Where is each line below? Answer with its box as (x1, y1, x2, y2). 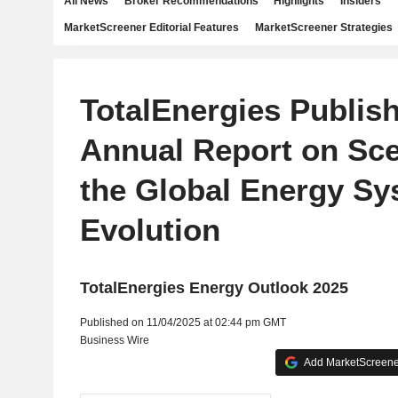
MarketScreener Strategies (254, 21, 393, 34)
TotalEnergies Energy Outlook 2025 (79, 279, 348, 297)
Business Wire (79, 334, 149, 346)
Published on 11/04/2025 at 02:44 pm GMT (79, 316, 286, 329)
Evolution (79, 212, 220, 247)
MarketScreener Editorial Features (64, 21, 239, 34)
